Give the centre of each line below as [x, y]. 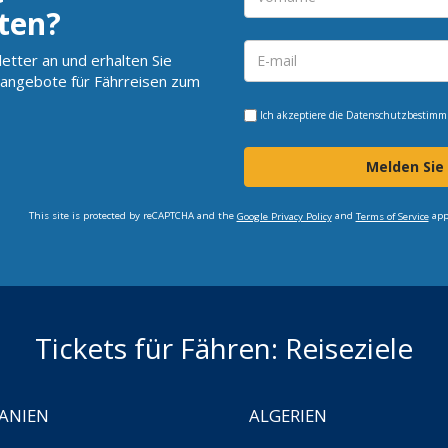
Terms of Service [392, 216]
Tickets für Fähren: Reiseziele [224, 347]
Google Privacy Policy [284, 216]
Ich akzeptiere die [301, 114]
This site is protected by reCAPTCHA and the [132, 215]
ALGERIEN [288, 415]
